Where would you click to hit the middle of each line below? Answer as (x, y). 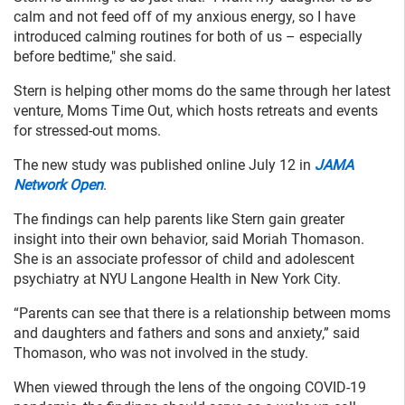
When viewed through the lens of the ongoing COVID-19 (190, 387)
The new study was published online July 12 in (164, 165)
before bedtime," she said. (95, 56)
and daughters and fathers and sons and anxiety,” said (187, 333)
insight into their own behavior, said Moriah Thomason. (189, 239)
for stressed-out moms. (87, 130)
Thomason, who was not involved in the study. (161, 353)
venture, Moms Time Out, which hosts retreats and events (196, 110)
